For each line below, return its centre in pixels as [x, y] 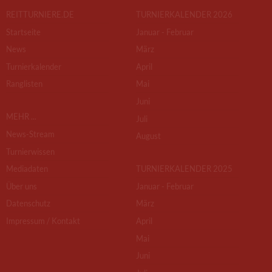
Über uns [22, 186]
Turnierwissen [30, 151]
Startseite [23, 32]
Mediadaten [27, 169]
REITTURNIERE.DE [40, 15]
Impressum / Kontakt [43, 221]
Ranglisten [24, 84]
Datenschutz [28, 203]
